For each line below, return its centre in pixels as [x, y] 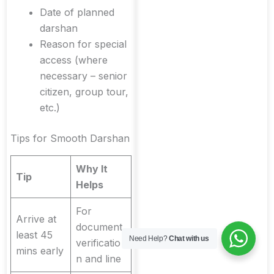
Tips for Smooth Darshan [70, 139]
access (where [74, 60]
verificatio [98, 243]
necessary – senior [83, 76]
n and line [98, 259]
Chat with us [189, 239]
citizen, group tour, [84, 92]
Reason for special [83, 44]
